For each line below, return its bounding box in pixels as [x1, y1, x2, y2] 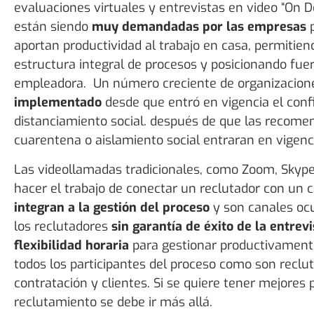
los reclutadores [14, 217, 111, 235]
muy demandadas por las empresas [88, 18, 306, 36]
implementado [14, 94, 102, 111]
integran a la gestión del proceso [14, 198, 210, 216]
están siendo [14, 18, 88, 36]
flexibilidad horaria [14, 236, 129, 254]
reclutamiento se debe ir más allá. [14, 293, 212, 310]
